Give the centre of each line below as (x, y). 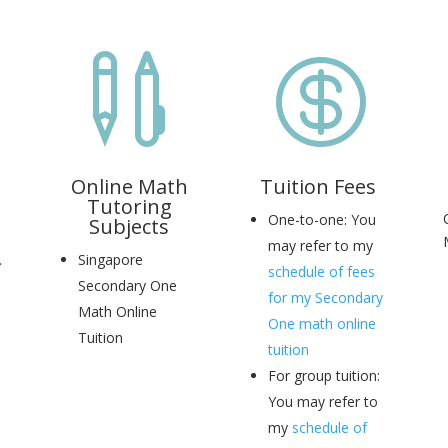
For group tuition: (323, 376)
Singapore (111, 260)
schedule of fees (321, 272)
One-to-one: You (321, 220)
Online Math (129, 187)
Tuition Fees (318, 187)
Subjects (129, 227)
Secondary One (128, 286)
